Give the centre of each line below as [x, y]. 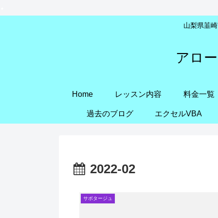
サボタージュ [98, 199]
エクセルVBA [179, 113]
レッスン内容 [138, 94]
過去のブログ [110, 113]
